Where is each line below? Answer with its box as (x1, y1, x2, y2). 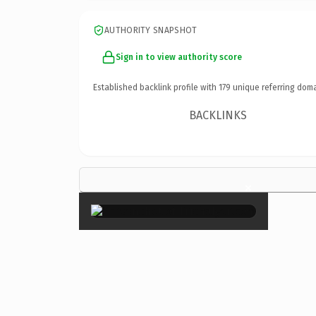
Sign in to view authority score (116, 51, 242, 62)
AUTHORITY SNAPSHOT (104, 25, 197, 35)
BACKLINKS (189, 108, 248, 122)
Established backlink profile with (93, 82, 219, 92)
